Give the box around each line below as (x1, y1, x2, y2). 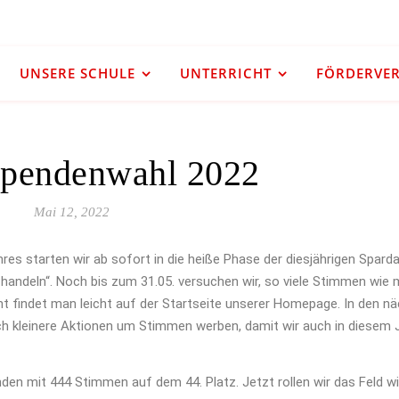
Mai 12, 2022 (34, 205, 110, 219)
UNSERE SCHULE (19, 64, 135, 82)
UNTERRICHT (179, 64, 272, 82)
